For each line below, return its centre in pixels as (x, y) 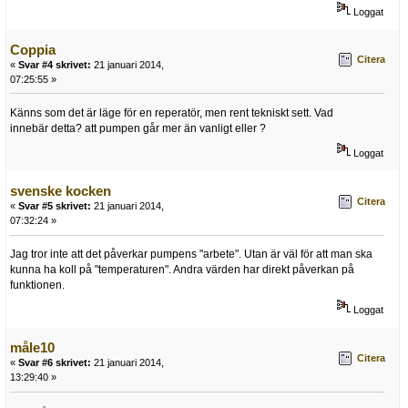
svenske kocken (61, 191)
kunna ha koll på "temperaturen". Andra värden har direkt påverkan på (182, 269)
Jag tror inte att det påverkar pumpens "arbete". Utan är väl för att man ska (191, 254)
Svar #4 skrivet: (55, 64)
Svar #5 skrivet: (55, 206)
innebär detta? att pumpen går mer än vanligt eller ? (138, 128)
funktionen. (37, 285)
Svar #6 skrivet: (55, 363)
